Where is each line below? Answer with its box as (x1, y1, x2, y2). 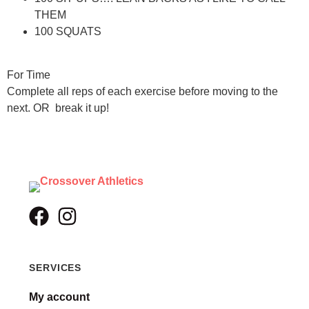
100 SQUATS (34, 26, 101, 38)
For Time (7, 68, 50, 81)
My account (29, 291, 90, 303)
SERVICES (29, 262, 82, 274)
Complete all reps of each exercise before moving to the (7, 85, 278, 97)
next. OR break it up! (7, 101, 109, 114)
